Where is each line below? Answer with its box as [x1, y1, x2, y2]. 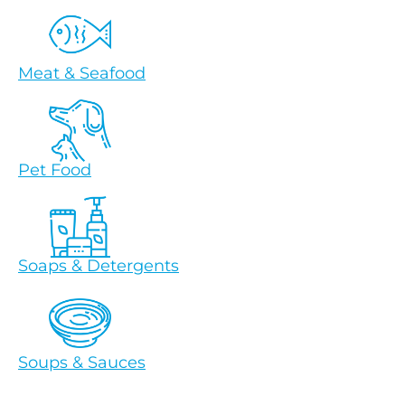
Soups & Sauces [18, 352, 146, 372]
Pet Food [18, 159, 91, 180]
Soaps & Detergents [18, 256, 179, 277]
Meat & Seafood [18, 63, 146, 84]
